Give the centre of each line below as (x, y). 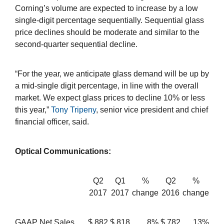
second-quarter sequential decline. (76, 44)
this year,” (33, 110)
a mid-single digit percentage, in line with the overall (107, 86)
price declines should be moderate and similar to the (107, 32)
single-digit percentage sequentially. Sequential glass (109, 20)
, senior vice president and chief (152, 110)
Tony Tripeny (73, 110)
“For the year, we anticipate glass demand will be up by (112, 74)
